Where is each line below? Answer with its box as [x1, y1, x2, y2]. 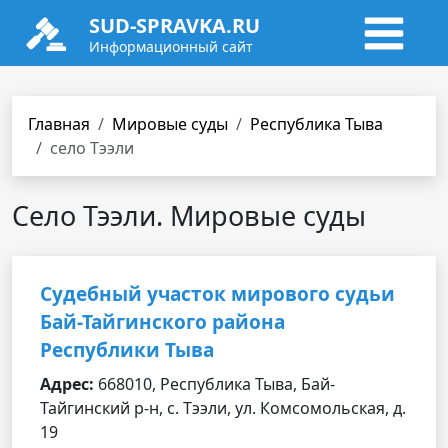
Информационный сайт [89, 37, 253, 56]
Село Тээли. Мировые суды [12, 197, 366, 234]
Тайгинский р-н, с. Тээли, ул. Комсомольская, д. [40, 397, 406, 419]
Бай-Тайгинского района [40, 309, 285, 335]
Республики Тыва [40, 337, 214, 363]
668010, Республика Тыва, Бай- [94, 373, 335, 395]
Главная [28, 113, 90, 135]
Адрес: [40, 373, 94, 395]
